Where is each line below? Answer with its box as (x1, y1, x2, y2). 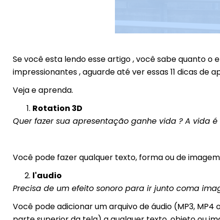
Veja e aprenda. (12, 84, 73, 96)
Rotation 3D (32, 103, 82, 114)
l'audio (32, 170, 62, 182)
